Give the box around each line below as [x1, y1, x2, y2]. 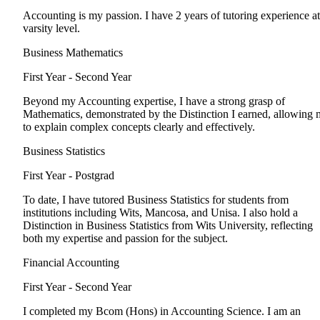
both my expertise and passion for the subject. [23, 232, 228, 245]
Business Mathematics [23, 46, 123, 59]
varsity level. [23, 22, 80, 35]
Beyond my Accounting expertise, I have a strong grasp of [23, 95, 285, 108]
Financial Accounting [23, 256, 119, 269]
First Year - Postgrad [23, 169, 114, 182]
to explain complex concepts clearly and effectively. [23, 121, 255, 134]
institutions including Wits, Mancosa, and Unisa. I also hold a [23, 206, 298, 219]
